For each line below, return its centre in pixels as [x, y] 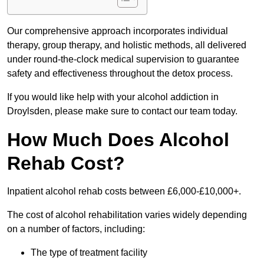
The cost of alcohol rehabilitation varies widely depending [127, 215]
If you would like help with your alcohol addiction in [113, 97]
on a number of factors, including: [76, 229]
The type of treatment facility [89, 253]
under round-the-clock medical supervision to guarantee [123, 60]
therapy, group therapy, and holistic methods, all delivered [127, 45]
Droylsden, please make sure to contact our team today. [122, 111]
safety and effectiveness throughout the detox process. [120, 74]
